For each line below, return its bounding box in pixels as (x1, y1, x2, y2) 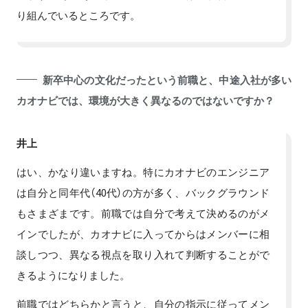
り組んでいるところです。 (16, 7, 140, 23)
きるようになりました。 (16, 267, 130, 283)
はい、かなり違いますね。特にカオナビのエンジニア (16, 164, 269, 179)
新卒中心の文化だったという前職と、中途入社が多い (43, 71, 291, 87)
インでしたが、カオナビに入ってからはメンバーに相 (16, 225, 269, 241)
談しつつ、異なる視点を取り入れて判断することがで (16, 246, 269, 262)
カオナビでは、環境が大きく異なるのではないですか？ (16, 92, 274, 108)
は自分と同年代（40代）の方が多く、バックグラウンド (16, 184, 269, 200)
